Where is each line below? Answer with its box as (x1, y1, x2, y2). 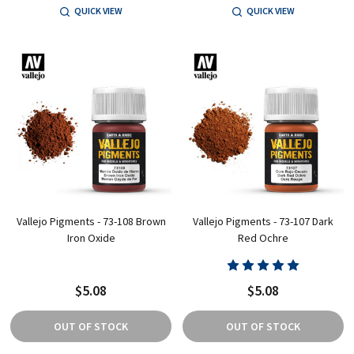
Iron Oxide (66, 230, 115, 245)
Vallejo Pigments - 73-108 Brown (16, 213, 166, 228)
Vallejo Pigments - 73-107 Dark (193, 213, 333, 228)
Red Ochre (238, 230, 288, 245)
